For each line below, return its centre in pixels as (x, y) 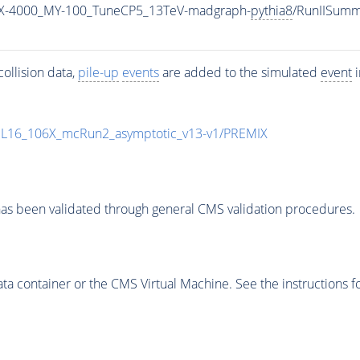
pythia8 (271, 11)
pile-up (98, 73)
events (140, 73)
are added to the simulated (239, 73)
